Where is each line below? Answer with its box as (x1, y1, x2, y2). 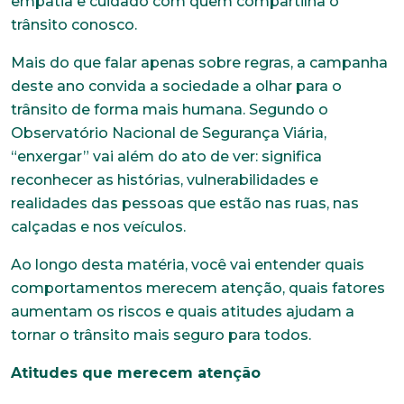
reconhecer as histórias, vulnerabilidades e (11, 170, 318, 188)
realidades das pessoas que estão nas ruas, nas (11, 194, 359, 212)
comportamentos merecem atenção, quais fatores (11, 279, 385, 297)
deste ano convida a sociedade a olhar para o (11, 77, 342, 95)
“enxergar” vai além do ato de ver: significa (11, 147, 322, 165)
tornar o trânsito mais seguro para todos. (11, 326, 311, 344)
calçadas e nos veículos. (11, 217, 186, 235)
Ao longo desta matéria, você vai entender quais (11, 255, 364, 273)
